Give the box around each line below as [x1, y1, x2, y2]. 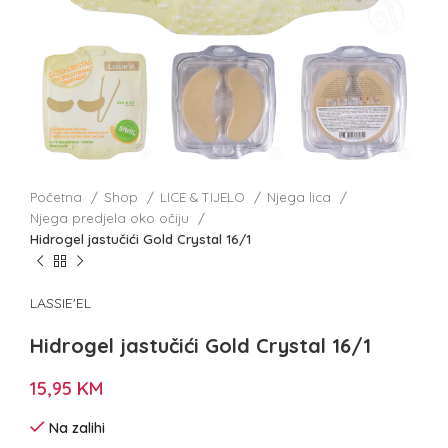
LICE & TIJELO [160, 189, 249, 206]
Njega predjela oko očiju [30, 210, 193, 227]
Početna [30, 189, 86, 206]
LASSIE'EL [30, 294, 91, 313]
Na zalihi [49, 419, 105, 438]
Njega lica [267, 189, 335, 206]
